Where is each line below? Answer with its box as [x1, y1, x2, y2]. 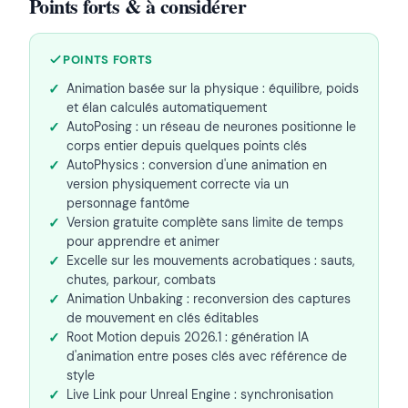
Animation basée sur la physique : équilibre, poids [66, 80, 359, 97]
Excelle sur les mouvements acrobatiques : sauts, [66, 252, 355, 270]
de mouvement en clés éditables [66, 310, 259, 327]
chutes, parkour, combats [66, 271, 216, 289]
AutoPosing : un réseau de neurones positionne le [66, 118, 356, 136]
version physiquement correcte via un [66, 176, 289, 193]
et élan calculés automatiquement [66, 99, 267, 117]
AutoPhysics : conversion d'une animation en [66, 157, 327, 174]
